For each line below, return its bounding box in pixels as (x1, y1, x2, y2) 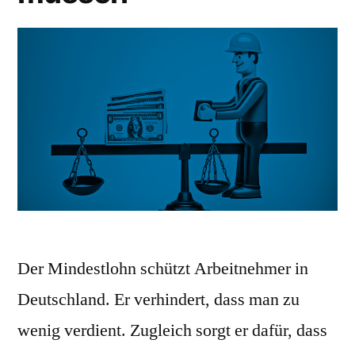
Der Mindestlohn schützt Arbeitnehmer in (17, 257, 308, 280)
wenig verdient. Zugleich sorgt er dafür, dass (17, 319, 327, 342)
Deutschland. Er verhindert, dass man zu (17, 288, 300, 311)
